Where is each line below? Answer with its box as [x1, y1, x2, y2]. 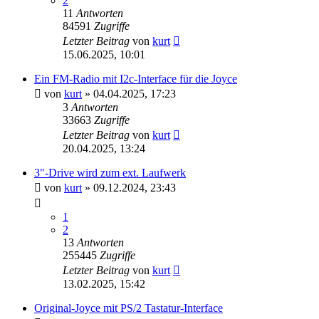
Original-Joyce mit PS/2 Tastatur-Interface [34, 301, 223, 314]
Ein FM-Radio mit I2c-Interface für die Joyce [34, 72, 237, 85]
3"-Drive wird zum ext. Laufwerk [34, 166, 186, 179]
